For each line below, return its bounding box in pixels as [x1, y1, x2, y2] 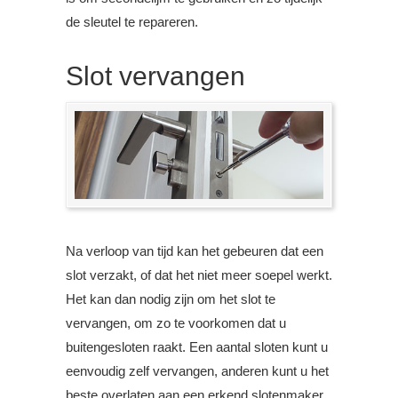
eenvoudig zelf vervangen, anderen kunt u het [66, 363, 329, 379]
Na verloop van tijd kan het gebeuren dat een [66, 243, 323, 259]
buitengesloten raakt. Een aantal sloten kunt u [66, 339, 328, 355]
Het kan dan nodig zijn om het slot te [66, 291, 275, 307]
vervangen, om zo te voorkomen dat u [66, 315, 286, 331]
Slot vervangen [66, 60, 245, 91]
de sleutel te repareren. [66, 13, 198, 29]
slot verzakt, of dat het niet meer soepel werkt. [66, 267, 332, 283]
